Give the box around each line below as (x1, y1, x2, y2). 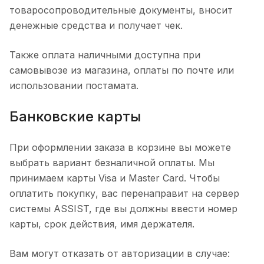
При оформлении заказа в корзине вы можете (9, 141, 231, 153)
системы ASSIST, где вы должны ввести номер (9, 203, 237, 214)
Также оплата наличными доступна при (9, 49, 200, 61)
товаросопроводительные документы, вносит (9, 4, 233, 16)
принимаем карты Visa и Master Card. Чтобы (9, 172, 220, 184)
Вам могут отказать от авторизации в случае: (9, 247, 230, 259)
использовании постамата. (9, 80, 138, 91)
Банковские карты (9, 108, 141, 125)
